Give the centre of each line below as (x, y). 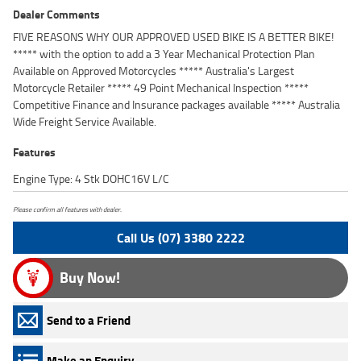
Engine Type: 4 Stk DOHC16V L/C (91, 179)
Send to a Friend (89, 320)
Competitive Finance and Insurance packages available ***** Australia (176, 105)
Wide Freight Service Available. (85, 122)
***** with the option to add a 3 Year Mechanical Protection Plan (164, 54)
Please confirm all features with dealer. (67, 210)
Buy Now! (90, 278)
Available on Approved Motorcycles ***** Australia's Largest (154, 71)
